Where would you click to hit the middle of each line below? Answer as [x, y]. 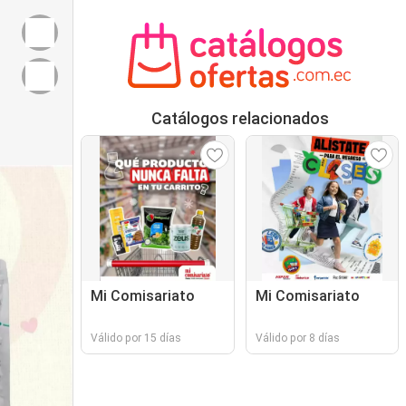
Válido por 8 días [297, 338]
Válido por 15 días [136, 338]
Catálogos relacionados [240, 118]
